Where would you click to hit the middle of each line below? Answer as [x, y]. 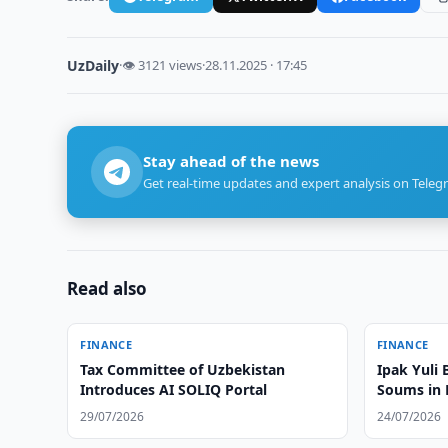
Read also [107, 288]
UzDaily [93, 65]
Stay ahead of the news [231, 161]
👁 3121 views [162, 65]
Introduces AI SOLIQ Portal [174, 389]
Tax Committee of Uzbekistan [183, 369]
